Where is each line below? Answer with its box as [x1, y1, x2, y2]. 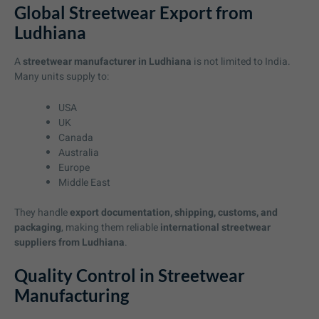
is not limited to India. [192, 54, 291, 70]
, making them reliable [61, 219, 160, 235]
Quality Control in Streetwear [14, 265, 245, 286]
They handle [14, 204, 70, 220]
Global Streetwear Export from [14, 1, 253, 23]
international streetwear [160, 219, 271, 235]
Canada [58, 130, 93, 145]
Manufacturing [14, 285, 129, 306]
